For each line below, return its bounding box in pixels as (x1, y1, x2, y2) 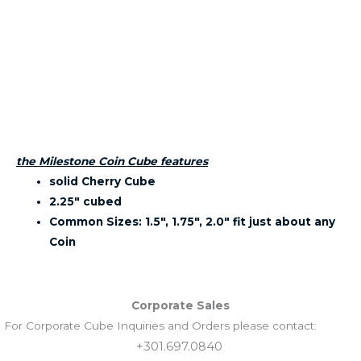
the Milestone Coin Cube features (16, 155, 208, 168)
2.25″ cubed (49, 195, 122, 209)
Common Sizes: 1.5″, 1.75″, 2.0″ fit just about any (49, 215, 336, 229)
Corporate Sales (131, 298, 230, 312)
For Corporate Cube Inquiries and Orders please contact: (4, 318, 326, 332)
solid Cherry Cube (49, 175, 156, 189)
